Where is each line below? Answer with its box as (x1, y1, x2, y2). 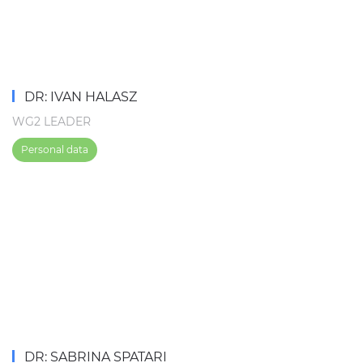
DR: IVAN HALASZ (20, 88, 137, 105)
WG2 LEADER (12, 113, 91, 129)
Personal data (21, 143, 88, 156)
